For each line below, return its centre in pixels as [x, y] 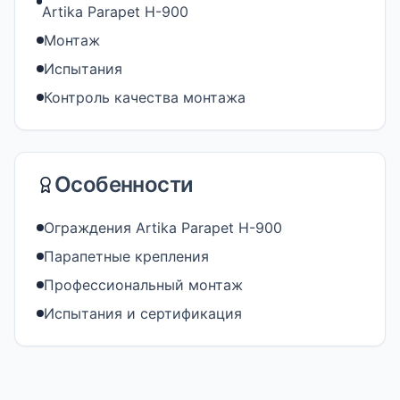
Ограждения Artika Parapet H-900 [163, 228]
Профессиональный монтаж [143, 285]
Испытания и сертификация [143, 313]
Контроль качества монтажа [145, 97]
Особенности [124, 184]
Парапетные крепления [126, 256]
